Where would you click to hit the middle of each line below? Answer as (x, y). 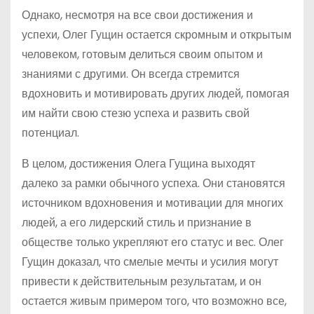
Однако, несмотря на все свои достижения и (137, 15)
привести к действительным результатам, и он (142, 281)
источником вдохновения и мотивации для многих (152, 203)
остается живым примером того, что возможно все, (154, 301)
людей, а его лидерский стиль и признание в (137, 223)
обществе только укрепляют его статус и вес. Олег (153, 242)
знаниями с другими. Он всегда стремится (131, 74)
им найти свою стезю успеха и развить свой (136, 113)
